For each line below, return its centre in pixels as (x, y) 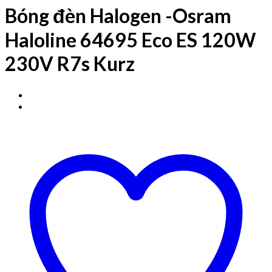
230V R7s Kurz (70, 64)
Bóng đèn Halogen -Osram (118, 16)
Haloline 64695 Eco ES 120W (130, 40)
